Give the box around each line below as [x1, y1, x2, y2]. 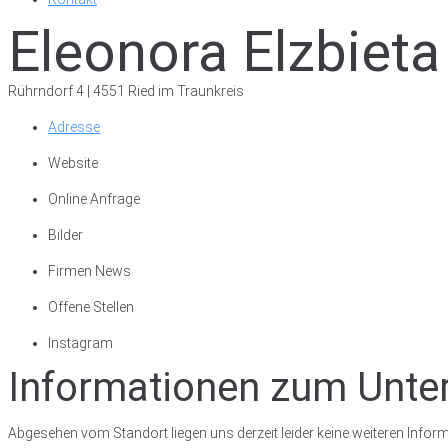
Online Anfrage [48, 191, 140, 207]
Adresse [48, 119, 100, 135]
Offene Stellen [48, 299, 134, 315]
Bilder [48, 227, 83, 243]
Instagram [48, 335, 113, 351]
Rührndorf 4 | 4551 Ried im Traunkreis [8, 83, 244, 99]
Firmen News [48, 263, 131, 279]
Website [48, 155, 98, 171]
